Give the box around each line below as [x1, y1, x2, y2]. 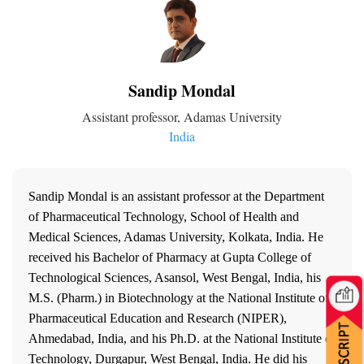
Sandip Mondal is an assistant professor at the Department [28, 188, 324, 203]
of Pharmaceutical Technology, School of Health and [28, 209, 299, 223]
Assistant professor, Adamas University [81, 107, 282, 125]
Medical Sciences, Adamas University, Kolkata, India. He [28, 229, 323, 244]
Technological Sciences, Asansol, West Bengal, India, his [28, 270, 321, 284]
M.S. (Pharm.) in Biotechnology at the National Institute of [28, 290, 329, 305]
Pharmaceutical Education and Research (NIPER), [28, 310, 287, 325]
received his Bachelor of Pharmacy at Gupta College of [28, 249, 311, 264]
